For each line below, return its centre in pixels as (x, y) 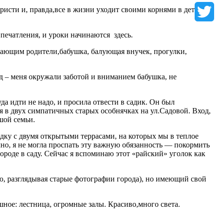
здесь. (123, 35)
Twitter (206, 31)
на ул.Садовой (164, 110)
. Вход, (200, 110)
